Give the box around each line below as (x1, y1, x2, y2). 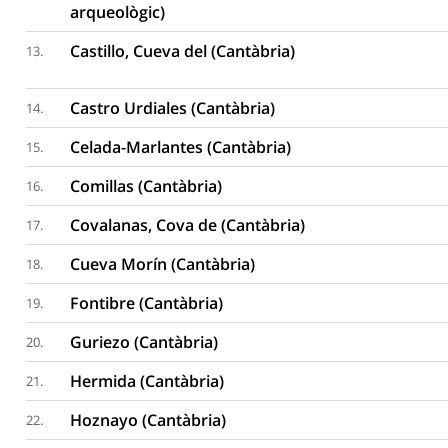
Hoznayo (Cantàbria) (70, 409, 227, 431)
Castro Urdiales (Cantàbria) (70, 97, 276, 119)
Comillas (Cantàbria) (70, 175, 223, 197)
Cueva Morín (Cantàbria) (70, 253, 256, 275)
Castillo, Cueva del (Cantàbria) (70, 40, 296, 62)
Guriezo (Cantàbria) (70, 331, 219, 353)
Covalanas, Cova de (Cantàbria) (70, 214, 306, 236)
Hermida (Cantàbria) (70, 370, 225, 392)
